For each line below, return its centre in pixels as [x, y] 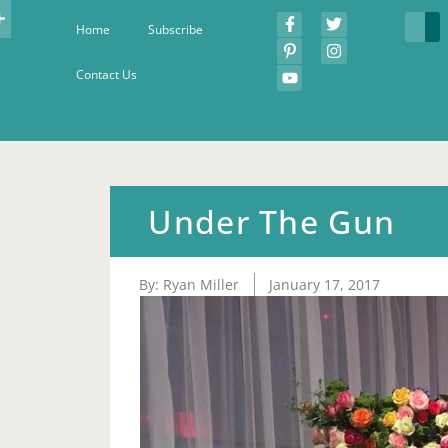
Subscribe [175, 29]
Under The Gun [272, 222]
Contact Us [106, 74]
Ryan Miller [201, 284]
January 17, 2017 [325, 284]
